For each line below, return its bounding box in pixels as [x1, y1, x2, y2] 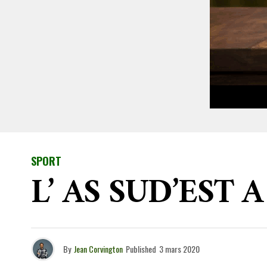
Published [126, 243, 156, 255]
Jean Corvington [74, 243, 123, 255]
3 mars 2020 [159, 243, 200, 255]
